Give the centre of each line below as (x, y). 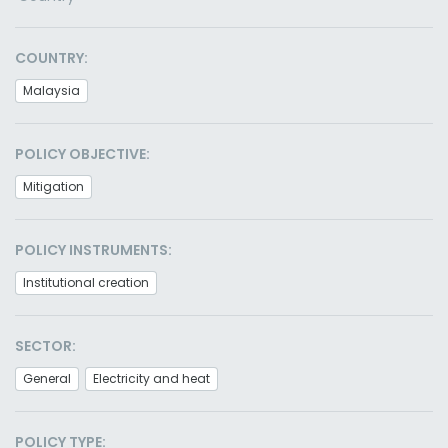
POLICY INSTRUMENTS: (93, 250)
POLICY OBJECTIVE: (82, 154)
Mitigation (53, 186)
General (47, 378)
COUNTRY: (51, 58)
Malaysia (51, 90)
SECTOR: (45, 346)
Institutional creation (86, 282)
